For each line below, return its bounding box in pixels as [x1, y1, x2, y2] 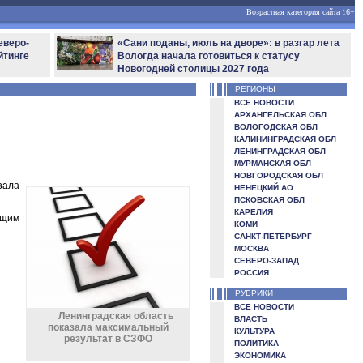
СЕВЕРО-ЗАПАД [233, 256, 299, 265]
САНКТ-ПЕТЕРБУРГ [233, 232, 312, 241]
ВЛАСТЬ [233, 314, 267, 323]
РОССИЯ [233, 268, 269, 277]
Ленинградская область [58, 310, 173, 322]
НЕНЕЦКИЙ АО [233, 183, 293, 192]
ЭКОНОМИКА [233, 351, 286, 360]
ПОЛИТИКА [233, 339, 279, 348]
